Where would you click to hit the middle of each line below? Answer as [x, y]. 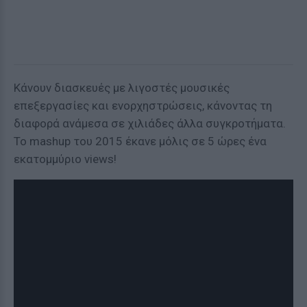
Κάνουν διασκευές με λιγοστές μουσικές [122, 88]
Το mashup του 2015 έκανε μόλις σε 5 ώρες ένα [140, 141]
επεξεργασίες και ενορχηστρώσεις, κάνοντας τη [143, 106]
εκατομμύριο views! [65, 159]
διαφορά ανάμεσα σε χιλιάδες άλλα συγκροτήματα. [150, 123]
